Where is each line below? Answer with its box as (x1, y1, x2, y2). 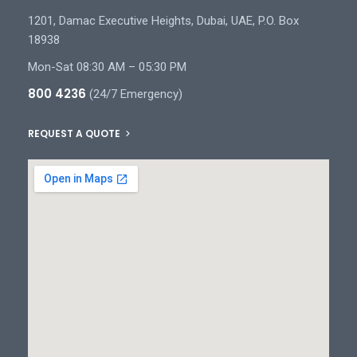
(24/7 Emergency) (86, 87, 182, 102)
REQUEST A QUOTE (28, 127, 123, 141)
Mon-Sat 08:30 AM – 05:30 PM (28, 60, 186, 75)
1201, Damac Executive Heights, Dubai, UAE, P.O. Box (28, 14, 299, 29)
